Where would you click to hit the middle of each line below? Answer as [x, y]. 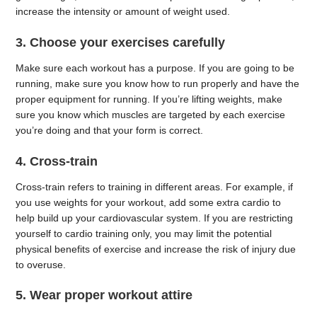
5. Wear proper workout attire [104, 295]
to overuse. [41, 264]
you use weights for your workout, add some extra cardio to [149, 202]
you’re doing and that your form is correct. [110, 130]
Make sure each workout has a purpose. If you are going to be [155, 68]
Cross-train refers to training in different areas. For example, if [155, 186]
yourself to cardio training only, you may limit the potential [144, 233]
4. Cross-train [57, 161]
